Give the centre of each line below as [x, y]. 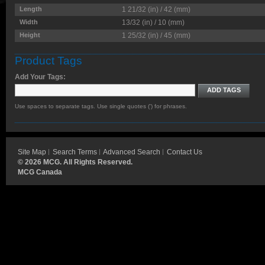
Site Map [32, 152]
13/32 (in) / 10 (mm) [153, 22]
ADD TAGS [224, 90]
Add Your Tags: [40, 77]
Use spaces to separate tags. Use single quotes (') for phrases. [101, 106]
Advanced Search [132, 152]
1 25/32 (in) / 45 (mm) [156, 35]
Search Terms [75, 152]
